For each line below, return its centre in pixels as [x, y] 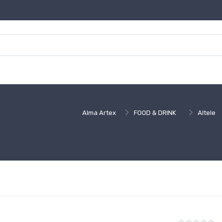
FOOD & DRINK [155, 112]
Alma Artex [99, 112]
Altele [206, 112]
